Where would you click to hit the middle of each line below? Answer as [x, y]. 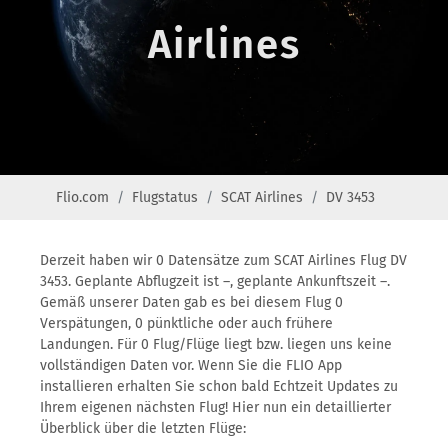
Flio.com [82, 197]
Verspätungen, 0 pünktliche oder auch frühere [186, 323]
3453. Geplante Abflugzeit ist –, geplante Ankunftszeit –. [215, 281]
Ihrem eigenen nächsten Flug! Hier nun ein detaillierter [215, 407]
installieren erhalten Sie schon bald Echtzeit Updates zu [219, 386]
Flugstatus [165, 197]
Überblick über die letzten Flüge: [143, 428]
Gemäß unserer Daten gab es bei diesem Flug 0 [191, 302]
